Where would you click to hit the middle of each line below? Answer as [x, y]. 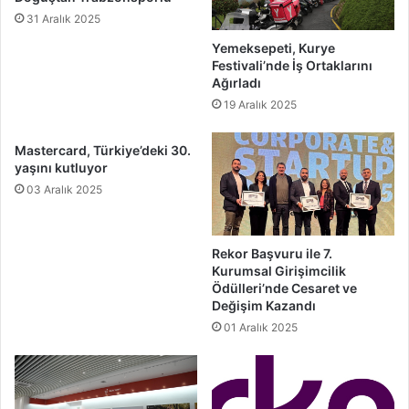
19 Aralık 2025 [260, 104]
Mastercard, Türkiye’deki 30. [103, 150]
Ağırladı [236, 82]
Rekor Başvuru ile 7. [272, 253]
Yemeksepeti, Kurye [273, 47]
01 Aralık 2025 [261, 327]
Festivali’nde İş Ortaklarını [292, 65]
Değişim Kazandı [264, 305]
